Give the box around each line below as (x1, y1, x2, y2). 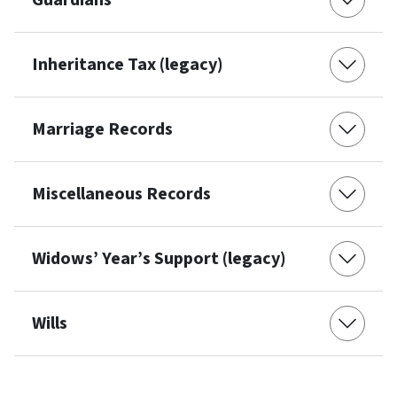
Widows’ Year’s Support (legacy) (32, 246, 286, 272)
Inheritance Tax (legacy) (32, 52, 223, 78)
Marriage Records (32, 117, 173, 143)
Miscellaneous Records (32, 182, 211, 207)
